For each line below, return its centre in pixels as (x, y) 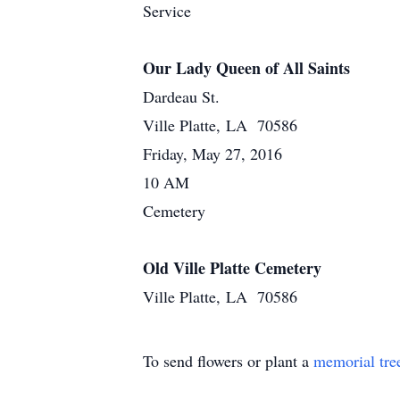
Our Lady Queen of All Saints (246, 68)
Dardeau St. (181, 96)
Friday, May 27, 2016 (212, 154)
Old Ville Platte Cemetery (232, 268)
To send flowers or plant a (228, 361)
